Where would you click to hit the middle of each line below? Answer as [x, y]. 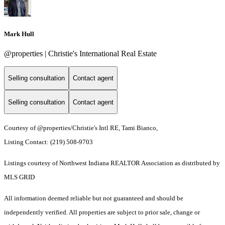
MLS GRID [19, 177]
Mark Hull [19, 34]
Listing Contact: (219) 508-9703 [49, 142]
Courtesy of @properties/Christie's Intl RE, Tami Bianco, [81, 128]
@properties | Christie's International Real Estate [80, 53]
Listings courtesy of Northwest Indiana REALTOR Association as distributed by [112, 163]
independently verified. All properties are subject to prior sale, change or [102, 212]
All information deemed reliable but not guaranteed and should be [94, 198]
